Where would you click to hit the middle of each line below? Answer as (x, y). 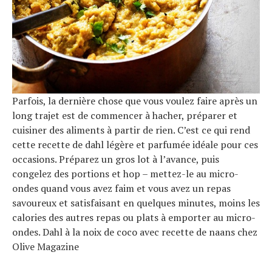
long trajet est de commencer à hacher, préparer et (125, 115)
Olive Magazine (46, 246)
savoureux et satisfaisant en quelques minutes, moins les (136, 202)
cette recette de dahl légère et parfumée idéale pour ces (135, 144)
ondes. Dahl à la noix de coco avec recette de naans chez (135, 232)
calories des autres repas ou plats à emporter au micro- (134, 217)
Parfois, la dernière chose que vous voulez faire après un (135, 100)
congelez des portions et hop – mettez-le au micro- (125, 173)
